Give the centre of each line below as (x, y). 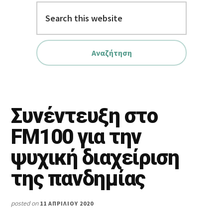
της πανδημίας (78, 179)
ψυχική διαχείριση (95, 158)
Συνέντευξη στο (84, 116)
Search (24, 8)
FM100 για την (76, 137)
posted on (26, 204)
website (25, 36)
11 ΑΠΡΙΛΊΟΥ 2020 (67, 204)
